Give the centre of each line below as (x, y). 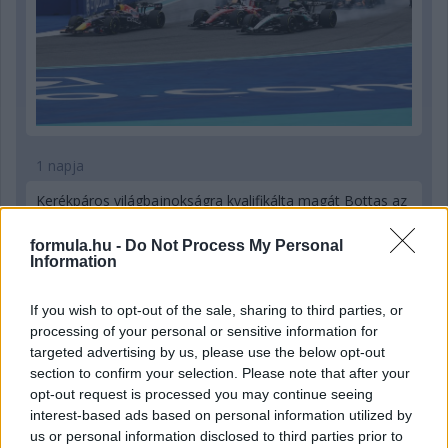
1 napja (60, 166)
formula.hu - (77, 245)
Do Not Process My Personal (234, 245)
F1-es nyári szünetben (107, 221)
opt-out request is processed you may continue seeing (201, 394)
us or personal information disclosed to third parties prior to (216, 436)
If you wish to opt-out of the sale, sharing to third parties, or (216, 310)
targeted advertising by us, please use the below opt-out (207, 352)
